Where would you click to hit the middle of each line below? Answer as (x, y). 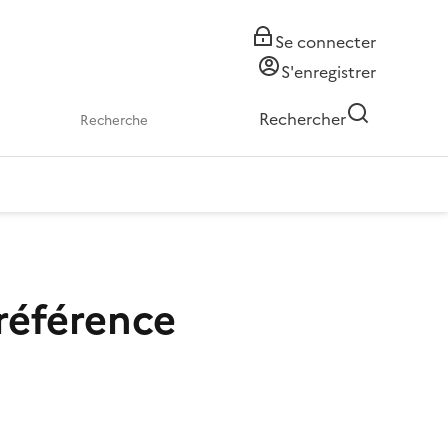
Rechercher (302, 119)
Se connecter (325, 42)
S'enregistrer (328, 72)
